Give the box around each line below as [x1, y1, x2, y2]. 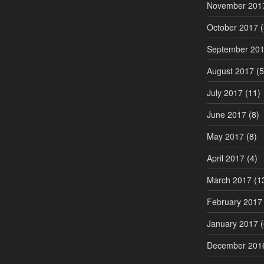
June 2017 [206, 108, 246, 120]
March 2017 [206, 173, 252, 186]
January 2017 [206, 217, 258, 229]
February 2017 [206, 195, 262, 207]
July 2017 [206, 86, 243, 98]
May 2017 [206, 130, 244, 142]
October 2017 [206, 21, 258, 33]
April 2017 [206, 151, 245, 164]
